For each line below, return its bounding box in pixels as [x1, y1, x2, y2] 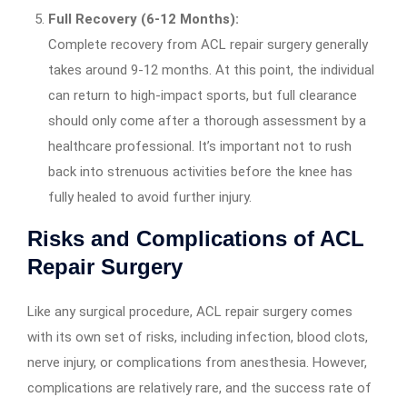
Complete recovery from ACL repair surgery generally [47, 36, 368, 54]
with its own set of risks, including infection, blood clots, [27, 329, 368, 346]
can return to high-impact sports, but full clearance [47, 87, 357, 104]
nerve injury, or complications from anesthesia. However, [27, 354, 367, 372]
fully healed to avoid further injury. [47, 189, 252, 206]
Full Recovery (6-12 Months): [47, 11, 239, 28]
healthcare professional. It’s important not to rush [47, 138, 352, 155]
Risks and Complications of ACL [27, 226, 364, 252]
